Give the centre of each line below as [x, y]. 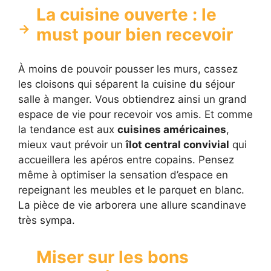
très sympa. [47, 220]
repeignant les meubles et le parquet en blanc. [131, 190]
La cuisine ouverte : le [126, 14]
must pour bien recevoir [135, 34]
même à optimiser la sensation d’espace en [123, 175]
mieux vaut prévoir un [72, 144]
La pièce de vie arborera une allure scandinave [132, 205]
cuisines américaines [172, 129]
